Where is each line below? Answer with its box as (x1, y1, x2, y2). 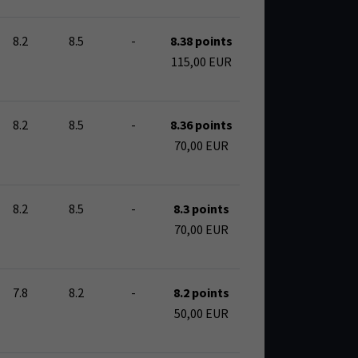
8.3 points (173, 201, 229, 217)
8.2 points (173, 284, 229, 301)
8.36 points (170, 117, 233, 133)
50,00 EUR (174, 305, 229, 322)
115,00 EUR (171, 54, 232, 70)
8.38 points (170, 33, 233, 50)
